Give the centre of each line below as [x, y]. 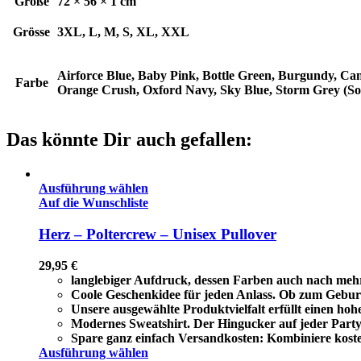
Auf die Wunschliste [93, 203]
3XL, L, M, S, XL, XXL [123, 32]
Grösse [31, 32]
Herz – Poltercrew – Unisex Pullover [158, 234]
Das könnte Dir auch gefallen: [129, 140]
